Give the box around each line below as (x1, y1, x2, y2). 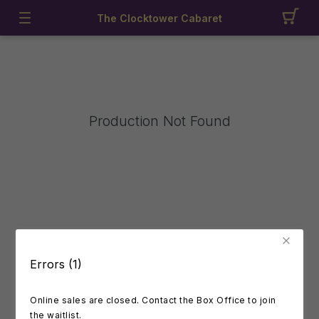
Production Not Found (88, 113, 231, 130)
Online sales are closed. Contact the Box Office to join (30, 295, 276, 305)
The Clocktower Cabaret (97, 11, 222, 24)
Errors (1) (30, 257, 83, 271)
